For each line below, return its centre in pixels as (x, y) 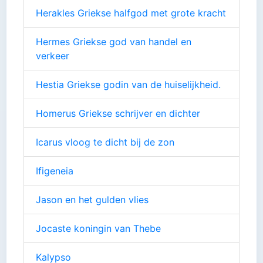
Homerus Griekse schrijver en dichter (118, 113)
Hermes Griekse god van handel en (114, 41)
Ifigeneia (55, 171)
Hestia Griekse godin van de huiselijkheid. (128, 84)
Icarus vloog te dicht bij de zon (105, 142)
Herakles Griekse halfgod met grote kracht (131, 13)
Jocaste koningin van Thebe (98, 228)
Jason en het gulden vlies (92, 199)
